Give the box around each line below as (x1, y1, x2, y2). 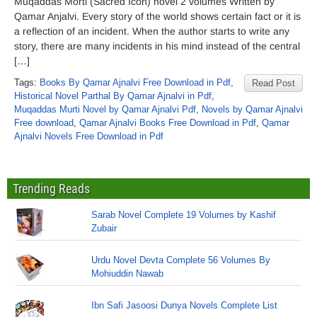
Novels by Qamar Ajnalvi (202, 104, 303, 115)
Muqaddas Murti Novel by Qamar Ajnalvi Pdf (14, 104, 196, 115)
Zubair (91, 223, 117, 234)
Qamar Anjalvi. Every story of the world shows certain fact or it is (14, 11, 301, 22)
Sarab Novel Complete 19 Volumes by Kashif (91, 209, 277, 220)
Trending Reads (13, 181, 90, 196)
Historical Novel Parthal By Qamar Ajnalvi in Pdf (14, 91, 212, 101)
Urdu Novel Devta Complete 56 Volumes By (91, 255, 271, 265)
